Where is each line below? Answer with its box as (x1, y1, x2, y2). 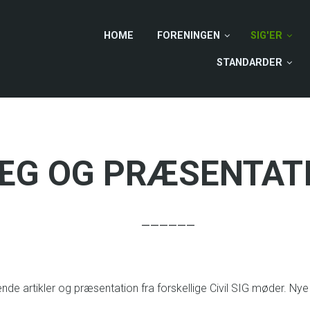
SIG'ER (250, 30, 282, 42)
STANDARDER (217, 57, 282, 69)
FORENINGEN (157, 30, 220, 42)
